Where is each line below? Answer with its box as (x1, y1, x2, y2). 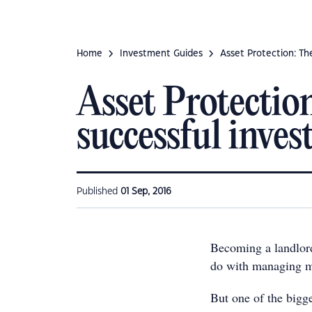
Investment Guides (120, 49, 203, 58)
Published (77, 187, 120, 196)
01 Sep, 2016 (120, 187, 171, 196)
